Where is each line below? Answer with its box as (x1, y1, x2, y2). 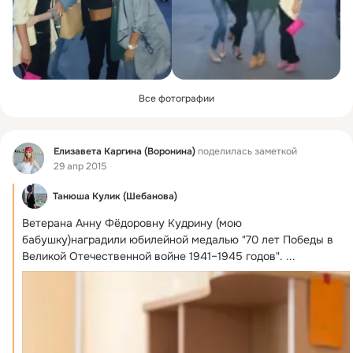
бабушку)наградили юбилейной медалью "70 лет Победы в (22, 232, 333, 247)
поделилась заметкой (195, 144, 297, 158)
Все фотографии (139, 92, 214, 105)
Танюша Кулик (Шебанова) (53, 190, 177, 203)
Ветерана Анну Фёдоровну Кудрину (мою (22, 216, 242, 230)
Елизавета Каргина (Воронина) (54, 144, 195, 158)
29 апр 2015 (54, 160, 106, 173)
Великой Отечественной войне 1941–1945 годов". (22, 249, 283, 263)
